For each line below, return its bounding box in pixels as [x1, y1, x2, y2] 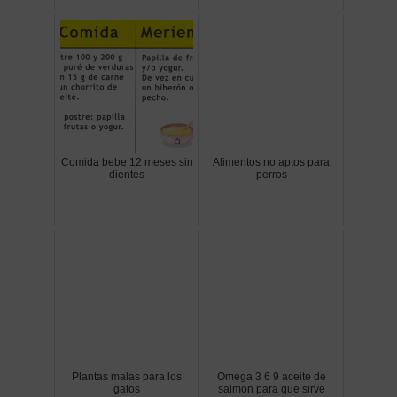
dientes [109, 168, 144, 182]
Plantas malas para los [72, 370, 182, 384]
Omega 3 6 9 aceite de [216, 370, 326, 384]
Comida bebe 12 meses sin [60, 156, 193, 169]
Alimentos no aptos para [213, 156, 330, 169]
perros [255, 168, 287, 182]
